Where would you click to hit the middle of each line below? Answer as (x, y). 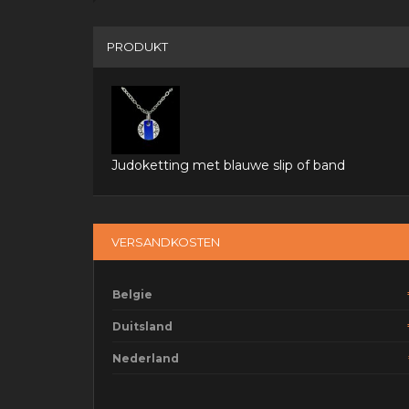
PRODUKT (137, 47)
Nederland (146, 358)
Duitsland (142, 326)
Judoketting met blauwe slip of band (228, 165)
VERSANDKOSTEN (166, 242)
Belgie (132, 294)
